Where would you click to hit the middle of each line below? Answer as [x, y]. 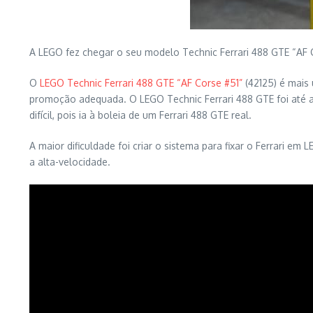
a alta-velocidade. [70, 162]
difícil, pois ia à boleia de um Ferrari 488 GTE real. [140, 115]
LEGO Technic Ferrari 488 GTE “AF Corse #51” [141, 83]
